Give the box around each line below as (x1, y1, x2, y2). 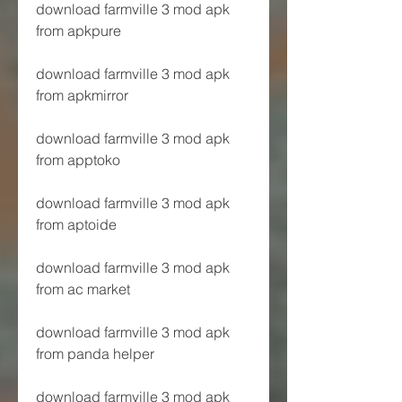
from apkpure (36, 21, 121, 39)
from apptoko (36, 150, 120, 169)
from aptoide (36, 214, 117, 233)
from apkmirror (36, 85, 128, 104)
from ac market (36, 279, 130, 298)
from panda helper (36, 344, 154, 363)
